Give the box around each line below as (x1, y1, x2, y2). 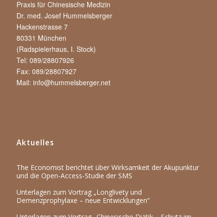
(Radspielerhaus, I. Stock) (16, 44, 96, 54)
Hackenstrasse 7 (16, 22, 68, 32)
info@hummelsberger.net (32, 77, 110, 88)
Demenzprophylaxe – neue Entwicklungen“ (16, 196, 150, 205)
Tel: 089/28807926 (16, 55, 74, 65)
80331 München (16, 33, 66, 43)
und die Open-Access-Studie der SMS (16, 171, 132, 181)
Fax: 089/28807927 (16, 66, 77, 77)
